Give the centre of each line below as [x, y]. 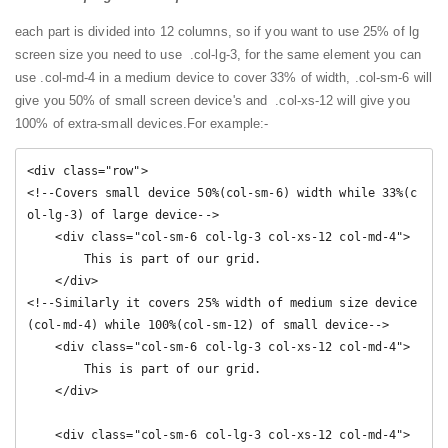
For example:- [227, 123]
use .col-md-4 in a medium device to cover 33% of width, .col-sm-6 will [224, 77]
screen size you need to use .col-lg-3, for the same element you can [218, 54]
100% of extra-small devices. [101, 123]
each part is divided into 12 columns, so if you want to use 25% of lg [217, 31]
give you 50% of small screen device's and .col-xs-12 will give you [212, 100]
